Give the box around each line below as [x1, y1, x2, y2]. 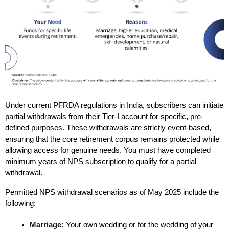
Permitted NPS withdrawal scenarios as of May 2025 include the [5, 188, 219, 197]
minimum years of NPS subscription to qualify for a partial [5, 157, 196, 166]
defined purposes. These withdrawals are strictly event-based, [5, 124, 211, 132]
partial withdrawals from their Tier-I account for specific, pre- [5, 112, 203, 121]
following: [5, 199, 36, 208]
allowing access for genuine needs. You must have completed [5, 146, 211, 155]
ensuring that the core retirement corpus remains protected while [5, 135, 219, 144]
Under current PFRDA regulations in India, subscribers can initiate [5, 101, 223, 110]
